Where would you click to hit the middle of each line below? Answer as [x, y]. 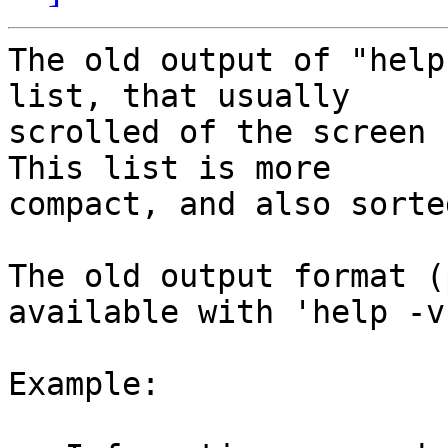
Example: [84, 384]
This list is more [169, 168]
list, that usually [179, 96]
